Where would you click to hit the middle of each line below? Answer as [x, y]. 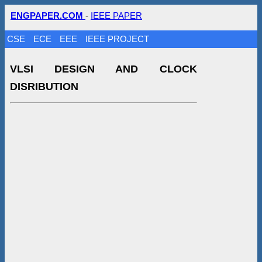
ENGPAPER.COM [48, 15]
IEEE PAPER [116, 15]
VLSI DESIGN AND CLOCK [103, 69]
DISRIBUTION [44, 86]
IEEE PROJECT [118, 39]
